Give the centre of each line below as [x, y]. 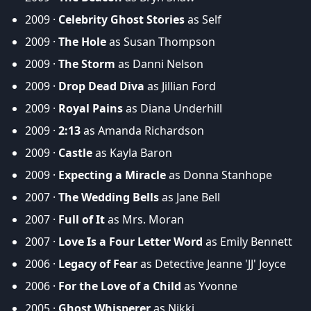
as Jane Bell [190, 197]
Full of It [82, 220]
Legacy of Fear [98, 264]
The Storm [87, 64]
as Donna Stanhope [219, 175]
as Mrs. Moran [144, 220]
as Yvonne [209, 286]
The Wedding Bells [109, 197]
